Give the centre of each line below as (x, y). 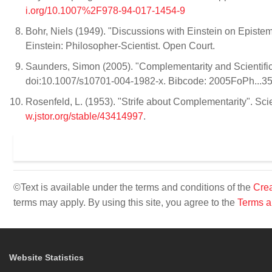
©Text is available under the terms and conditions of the (133, 187)
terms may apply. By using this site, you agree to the (125, 202)
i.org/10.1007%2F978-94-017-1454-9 (105, 10)
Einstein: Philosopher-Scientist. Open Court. (121, 46)
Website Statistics (46, 257)
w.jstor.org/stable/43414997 (84, 116)
